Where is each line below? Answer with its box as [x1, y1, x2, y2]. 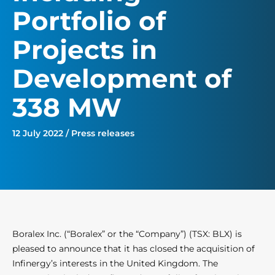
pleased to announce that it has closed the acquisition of [12, 243, 255, 255]
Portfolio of [12, 5, 166, 37]
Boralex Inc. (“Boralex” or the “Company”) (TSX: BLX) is [12, 228, 242, 240]
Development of [12, 63, 231, 95]
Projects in [12, 34, 157, 66]
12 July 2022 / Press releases [12, 128, 134, 139]
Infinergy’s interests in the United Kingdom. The [12, 258, 218, 269]
